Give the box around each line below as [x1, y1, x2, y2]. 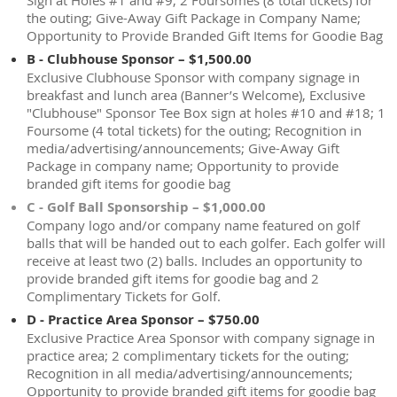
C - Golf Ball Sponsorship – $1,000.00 [27, 198, 266, 216]
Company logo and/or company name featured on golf [27, 216, 360, 234]
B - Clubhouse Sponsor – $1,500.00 [27, 50, 252, 68]
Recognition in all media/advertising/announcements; [27, 364, 353, 382]
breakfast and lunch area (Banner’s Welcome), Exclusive [27, 86, 365, 104]
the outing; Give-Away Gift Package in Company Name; [27, 9, 361, 27]
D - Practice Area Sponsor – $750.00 [27, 310, 260, 329]
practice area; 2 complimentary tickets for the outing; [27, 346, 349, 364]
